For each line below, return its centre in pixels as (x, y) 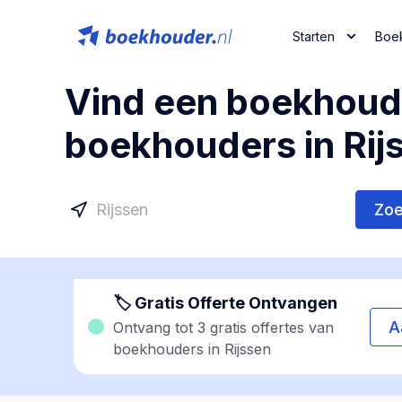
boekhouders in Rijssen (192, 349)
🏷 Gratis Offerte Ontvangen (225, 303)
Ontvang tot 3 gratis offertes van (223, 328)
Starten (314, 36)
